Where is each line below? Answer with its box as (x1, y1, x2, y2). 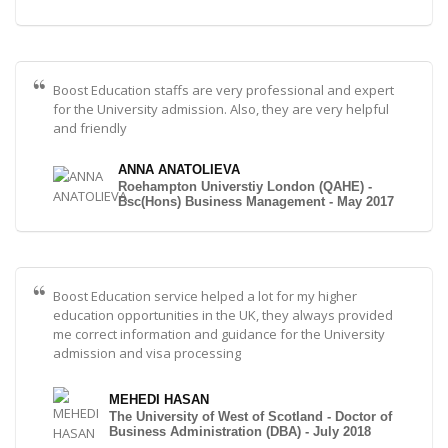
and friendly (53, 119, 127, 138)
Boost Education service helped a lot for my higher (53, 287, 357, 306)
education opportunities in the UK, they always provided (53, 306, 393, 325)
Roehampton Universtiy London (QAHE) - (117, 179, 372, 195)
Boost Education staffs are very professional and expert (53, 81, 394, 100)
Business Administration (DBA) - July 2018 (108, 423, 371, 439)
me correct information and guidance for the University (53, 325, 385, 344)
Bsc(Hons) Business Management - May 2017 (117, 194, 394, 210)
